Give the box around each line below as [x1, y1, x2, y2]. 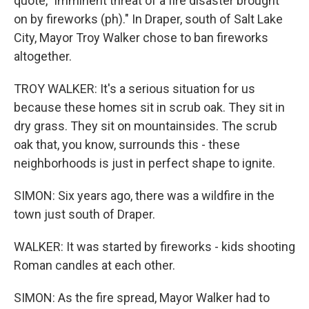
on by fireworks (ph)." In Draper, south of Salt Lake [14, 12, 283, 26]
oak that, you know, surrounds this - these [14, 137, 240, 152]
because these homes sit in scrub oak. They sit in [14, 100, 285, 114]
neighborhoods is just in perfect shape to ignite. [14, 156, 275, 170]
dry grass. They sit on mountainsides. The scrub [14, 119, 277, 133]
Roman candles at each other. [14, 258, 175, 272]
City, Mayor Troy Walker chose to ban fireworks [14, 30, 268, 45]
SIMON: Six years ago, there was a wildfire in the [14, 188, 275, 203]
